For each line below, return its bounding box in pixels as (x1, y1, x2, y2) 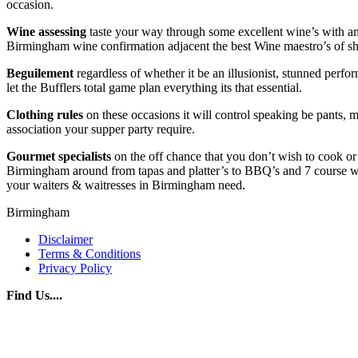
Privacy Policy (38, 261, 112, 275)
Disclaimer (38, 232, 93, 246)
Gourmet (6, 149, 55, 163)
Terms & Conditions (38, 246, 141, 261)
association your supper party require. (6, 121, 195, 136)
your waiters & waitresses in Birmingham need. (6, 177, 245, 192)
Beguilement (6, 66, 74, 80)
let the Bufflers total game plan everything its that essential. (6, 80, 302, 94)
